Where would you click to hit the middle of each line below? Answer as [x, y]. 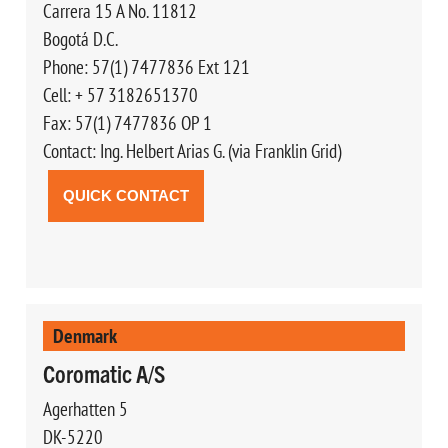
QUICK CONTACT [125, 195]
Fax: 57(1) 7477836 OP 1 [127, 122]
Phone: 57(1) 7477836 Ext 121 [146, 66]
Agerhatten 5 [85, 408]
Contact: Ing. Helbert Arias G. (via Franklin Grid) [191, 150]
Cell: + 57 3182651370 [120, 94]
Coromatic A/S [103, 372]
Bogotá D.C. [80, 38]
